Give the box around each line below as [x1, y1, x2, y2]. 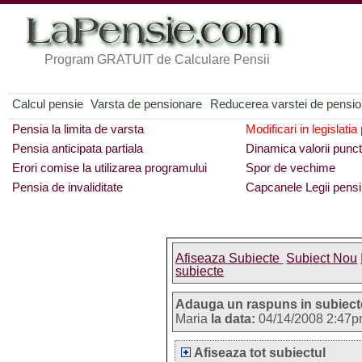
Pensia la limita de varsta [11, 122, 144, 136]
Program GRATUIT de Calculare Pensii [44, 53, 270, 66]
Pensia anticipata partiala [11, 141, 143, 155]
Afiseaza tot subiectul [194, 346, 326, 360]
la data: [211, 312, 256, 326]
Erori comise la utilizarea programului [11, 161, 207, 175]
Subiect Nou [286, 251, 358, 265]
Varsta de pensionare [90, 97, 203, 111]
